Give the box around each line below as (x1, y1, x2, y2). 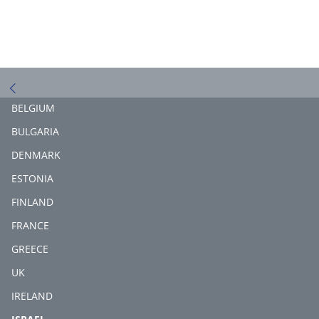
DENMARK (11, 147, 61, 162)
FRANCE (11, 218, 49, 232)
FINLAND (11, 194, 53, 209)
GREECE (11, 241, 48, 256)
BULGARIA (11, 124, 59, 138)
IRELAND (11, 288, 53, 303)
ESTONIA (11, 171, 53, 185)
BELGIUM (11, 100, 55, 115)
